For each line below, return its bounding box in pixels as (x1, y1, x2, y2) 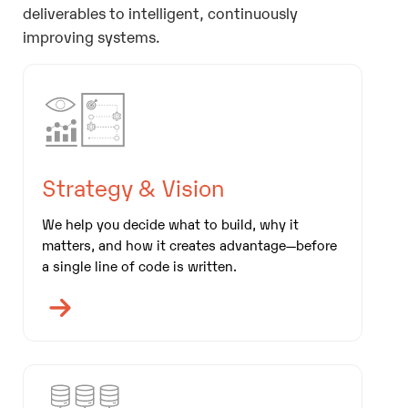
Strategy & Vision (41, 170, 224, 202)
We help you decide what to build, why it (41, 213, 299, 232)
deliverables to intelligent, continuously (22, 2, 298, 24)
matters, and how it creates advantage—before (41, 234, 337, 253)
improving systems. (22, 25, 160, 47)
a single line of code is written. (41, 255, 237, 274)
